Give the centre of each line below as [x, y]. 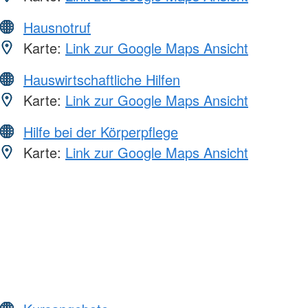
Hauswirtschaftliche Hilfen [102, 80]
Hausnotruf [57, 27]
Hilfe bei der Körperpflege [101, 132]
